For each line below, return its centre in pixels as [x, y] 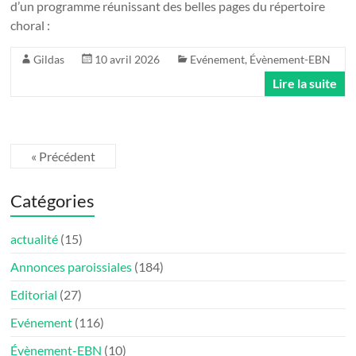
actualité [35, 238]
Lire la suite [304, 83]
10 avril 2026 [128, 59]
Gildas [49, 59]
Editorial [34, 294]
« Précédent [64, 156]
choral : [31, 25]
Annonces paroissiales [72, 266]
